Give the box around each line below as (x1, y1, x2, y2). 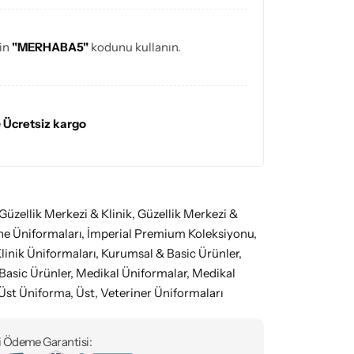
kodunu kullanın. (88, 40, 181, 55)
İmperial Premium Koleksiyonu (87, 225, 254, 241)
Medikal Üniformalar (76, 265, 186, 281)
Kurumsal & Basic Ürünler (101, 245, 239, 261)
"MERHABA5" (12, 40, 88, 55)
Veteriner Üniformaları (100, 284, 224, 300)
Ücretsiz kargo (3, 116, 86, 132)
